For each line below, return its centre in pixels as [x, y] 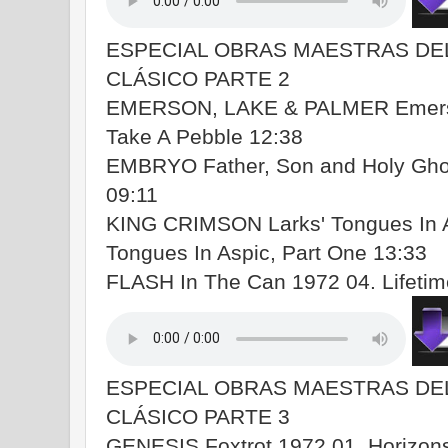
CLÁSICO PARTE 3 [198, 416]
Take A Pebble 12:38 [204, 137]
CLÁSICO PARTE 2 [198, 79]
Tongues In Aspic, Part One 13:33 [266, 253]
